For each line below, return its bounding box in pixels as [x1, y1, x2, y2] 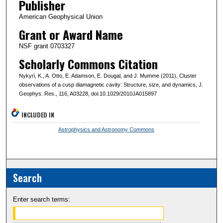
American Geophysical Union [18, 12, 103, 20]
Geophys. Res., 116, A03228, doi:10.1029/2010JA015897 [18, 90, 157, 97]
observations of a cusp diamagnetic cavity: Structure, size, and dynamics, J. [18, 81, 203, 88]
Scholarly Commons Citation [18, 54, 158, 73]
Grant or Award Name [18, 25, 123, 43]
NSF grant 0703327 [18, 42, 75, 50]
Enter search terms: [13, 195, 71, 203]
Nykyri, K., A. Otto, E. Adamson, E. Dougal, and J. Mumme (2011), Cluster [18, 72, 197, 79]
